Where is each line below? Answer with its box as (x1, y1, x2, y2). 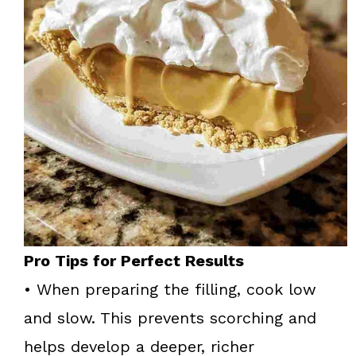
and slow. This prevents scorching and (24, 308, 316, 327)
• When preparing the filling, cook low (24, 279, 316, 299)
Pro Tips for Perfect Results (24, 250, 244, 270)
